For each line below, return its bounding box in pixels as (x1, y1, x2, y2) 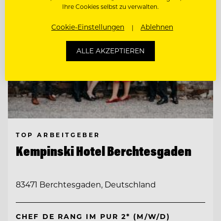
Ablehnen (141, 23, 173, 32)
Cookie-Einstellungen (51, 23, 124, 32)
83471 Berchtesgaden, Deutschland (16, 179, 156, 190)
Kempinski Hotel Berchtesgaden (16, 142, 191, 159)
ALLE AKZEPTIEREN (76, 46, 145, 55)
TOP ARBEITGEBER (16, 130, 101, 139)
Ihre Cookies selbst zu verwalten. (62, 2, 159, 10)
